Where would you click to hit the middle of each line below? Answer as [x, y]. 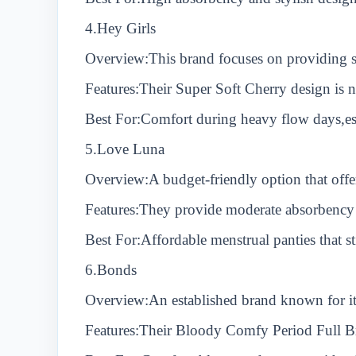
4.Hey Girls [120, 28]
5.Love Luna [125, 149]
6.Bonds [111, 270]
